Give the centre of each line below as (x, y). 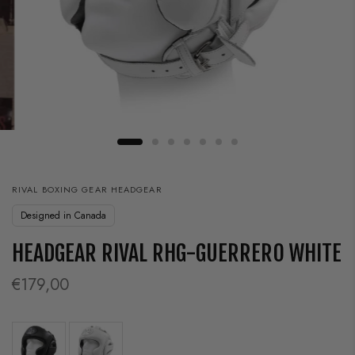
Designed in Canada (63, 216)
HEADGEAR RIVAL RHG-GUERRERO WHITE (177, 254)
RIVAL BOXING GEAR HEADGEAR (87, 190)
